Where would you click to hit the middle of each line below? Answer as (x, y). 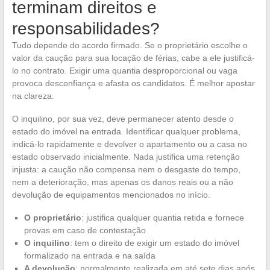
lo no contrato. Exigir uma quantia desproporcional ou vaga (124, 70)
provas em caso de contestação (85, 230)
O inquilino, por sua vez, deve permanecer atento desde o (123, 118)
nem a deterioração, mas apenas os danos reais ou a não (122, 182)
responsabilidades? (86, 28)
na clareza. (33, 96)
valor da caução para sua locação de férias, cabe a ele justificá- (133, 58)
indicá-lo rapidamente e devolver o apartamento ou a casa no (129, 144)
